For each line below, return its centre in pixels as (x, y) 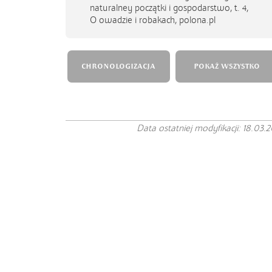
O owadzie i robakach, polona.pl (153, 20)
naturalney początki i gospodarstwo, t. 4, (169, 8)
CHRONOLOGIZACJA (118, 66)
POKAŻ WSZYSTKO (226, 66)
